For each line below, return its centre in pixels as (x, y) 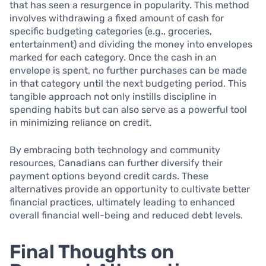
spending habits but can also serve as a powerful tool (128, 110)
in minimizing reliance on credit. (80, 123)
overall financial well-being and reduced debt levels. (126, 215)
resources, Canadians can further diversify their (116, 163)
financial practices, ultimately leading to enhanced (122, 202)
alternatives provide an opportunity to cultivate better (130, 189)
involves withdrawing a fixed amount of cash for (117, 18)
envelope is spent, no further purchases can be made (128, 70)
